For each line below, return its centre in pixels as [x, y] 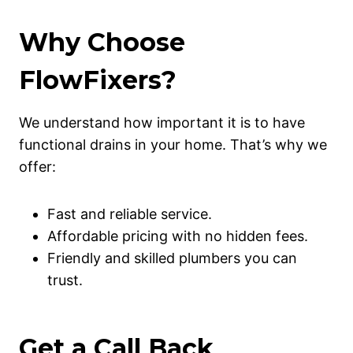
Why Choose [102, 43]
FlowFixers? [98, 80]
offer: [37, 167]
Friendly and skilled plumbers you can [172, 258]
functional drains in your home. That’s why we [173, 145]
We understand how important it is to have [162, 123]
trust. [65, 281]
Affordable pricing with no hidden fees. [178, 236]
